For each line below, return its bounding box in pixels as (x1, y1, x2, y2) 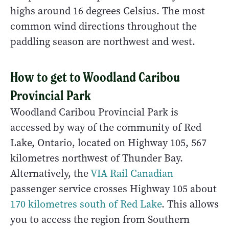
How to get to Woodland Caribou (10, 68, 180, 85)
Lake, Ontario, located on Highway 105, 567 (10, 135, 207, 150)
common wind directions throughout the (10, 19, 197, 33)
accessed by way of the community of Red (10, 120, 201, 134)
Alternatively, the (10, 166, 90, 180)
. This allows (162, 197, 219, 211)
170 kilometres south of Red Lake (10, 197, 162, 211)
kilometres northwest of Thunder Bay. (10, 151, 183, 165)
